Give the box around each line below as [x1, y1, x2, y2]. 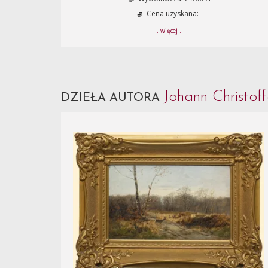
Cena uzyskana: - [144, 8, 203, 19]
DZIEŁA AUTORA [61, 92, 163, 104]
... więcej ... [153, 26, 185, 35]
